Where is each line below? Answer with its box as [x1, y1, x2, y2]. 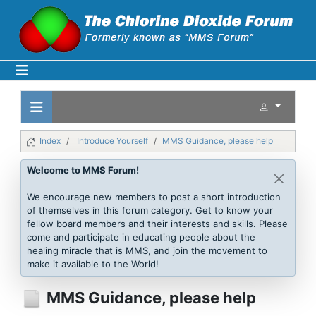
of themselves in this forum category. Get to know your [27, 204, 273, 216]
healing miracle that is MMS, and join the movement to [27, 244, 267, 256]
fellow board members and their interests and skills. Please [27, 217, 288, 229]
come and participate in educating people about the [27, 231, 255, 243]
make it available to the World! [27, 257, 159, 269]
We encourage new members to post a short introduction [27, 190, 281, 202]
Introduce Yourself [77, 135, 148, 146]
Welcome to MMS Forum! [27, 164, 139, 176]
